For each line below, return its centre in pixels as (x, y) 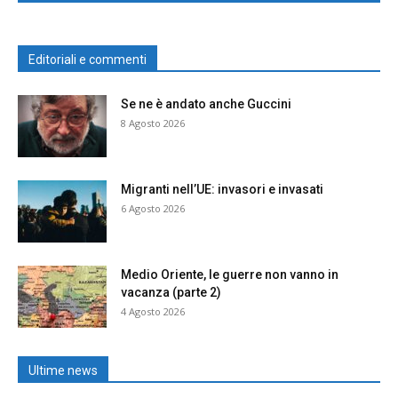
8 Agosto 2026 (153, 123)
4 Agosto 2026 (153, 312)
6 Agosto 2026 (153, 209)
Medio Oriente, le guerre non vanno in (230, 275)
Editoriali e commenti (88, 60)
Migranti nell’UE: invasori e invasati (222, 190)
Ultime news (63, 371)
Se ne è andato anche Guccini (206, 104)
